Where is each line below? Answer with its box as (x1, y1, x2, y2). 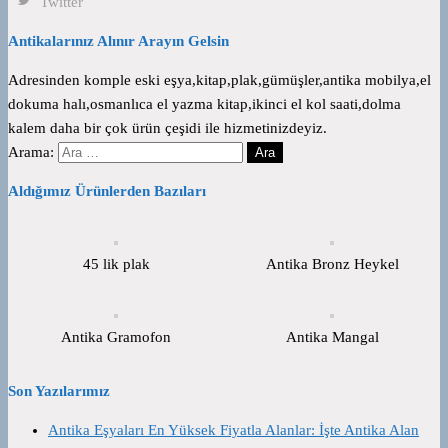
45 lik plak (82, 255, 150, 272)
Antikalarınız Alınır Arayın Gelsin (8, 32, 229, 49)
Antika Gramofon (61, 328, 171, 345)
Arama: (8, 143, 54, 160)
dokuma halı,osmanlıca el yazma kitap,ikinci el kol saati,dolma (8, 95, 401, 112)
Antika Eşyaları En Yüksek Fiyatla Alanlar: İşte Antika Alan (48, 421, 419, 438)
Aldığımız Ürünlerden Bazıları (8, 182, 206, 199)
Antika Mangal (285, 328, 379, 345)
